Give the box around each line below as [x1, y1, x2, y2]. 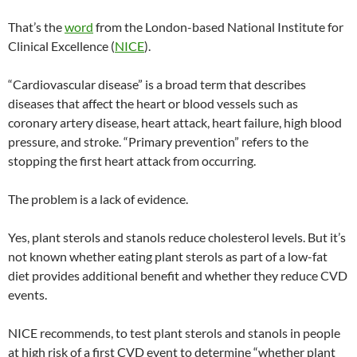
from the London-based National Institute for [93, 19, 343, 34]
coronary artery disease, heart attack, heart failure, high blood [8, 115, 342, 130]
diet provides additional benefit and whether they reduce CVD [8, 268, 347, 283]
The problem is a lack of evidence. [8, 191, 188, 206]
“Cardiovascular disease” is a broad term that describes [8, 76, 306, 92]
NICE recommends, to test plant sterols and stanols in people [8, 325, 340, 340]
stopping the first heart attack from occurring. [8, 153, 256, 168]
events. [8, 287, 47, 302]
